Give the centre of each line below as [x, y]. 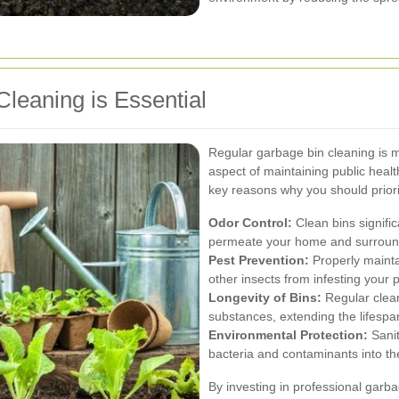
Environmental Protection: [288, 335]
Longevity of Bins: [265, 297]
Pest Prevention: [259, 260]
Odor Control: [250, 223]
